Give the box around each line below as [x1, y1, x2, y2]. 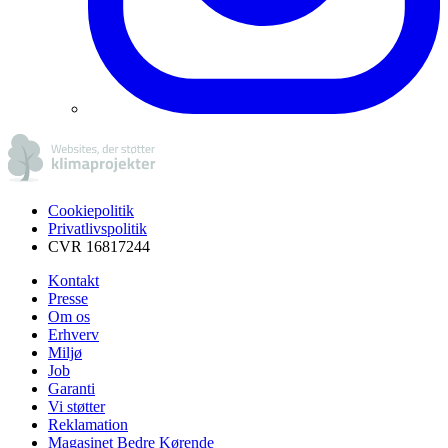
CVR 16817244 [48, 237, 150, 255]
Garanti [48, 379, 95, 397]
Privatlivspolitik [48, 219, 147, 237]
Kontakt [48, 271, 99, 289]
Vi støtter [48, 397, 105, 415]
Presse [48, 289, 88, 307]
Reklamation [48, 415, 128, 433]
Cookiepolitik [48, 201, 134, 219]
